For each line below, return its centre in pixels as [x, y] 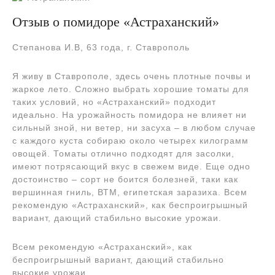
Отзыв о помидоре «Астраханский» [116, 22]
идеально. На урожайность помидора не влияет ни [130, 114]
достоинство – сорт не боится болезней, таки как [125, 179]
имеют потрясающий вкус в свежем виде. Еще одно [131, 166]
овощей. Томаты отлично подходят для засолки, [123, 153]
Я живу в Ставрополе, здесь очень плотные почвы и [132, 76]
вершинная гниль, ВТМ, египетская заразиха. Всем [130, 192]
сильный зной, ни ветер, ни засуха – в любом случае [134, 127]
